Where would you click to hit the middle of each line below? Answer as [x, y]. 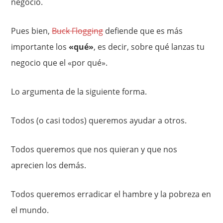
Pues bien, [32, 31]
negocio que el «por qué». [59, 63]
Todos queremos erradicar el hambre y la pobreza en [111, 194]
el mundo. [30, 210]
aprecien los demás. [49, 165]
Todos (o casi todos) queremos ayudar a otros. [99, 120]
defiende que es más [143, 31]
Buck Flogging [78, 31]
